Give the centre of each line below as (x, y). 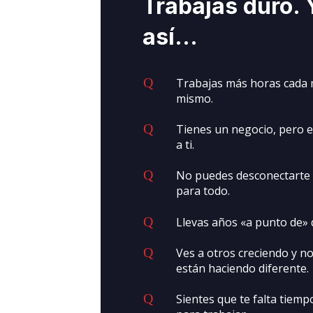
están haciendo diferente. (242, 269)
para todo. (203, 191)
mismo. (194, 98)
